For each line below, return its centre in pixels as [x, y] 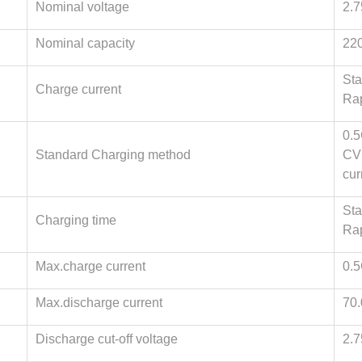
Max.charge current [90, 266]
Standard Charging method [113, 155]
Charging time [76, 220]
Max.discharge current [99, 303]
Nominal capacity [85, 43]
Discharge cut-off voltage [107, 339]
